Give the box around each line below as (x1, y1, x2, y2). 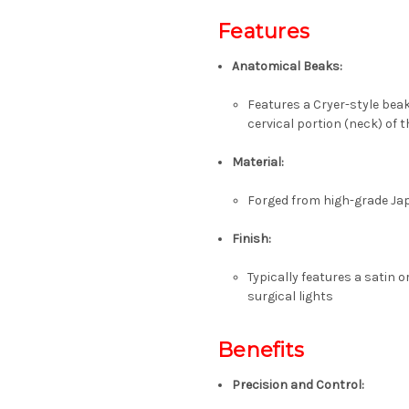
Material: (232, 154, 285, 171)
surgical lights (246, 288, 333, 305)
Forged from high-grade (246, 193, 391, 209)
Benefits (217, 338, 304, 363)
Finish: (232, 231, 272, 247)
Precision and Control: (232, 377, 365, 393)
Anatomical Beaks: (232, 58, 343, 75)
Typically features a (246, 269, 364, 286)
